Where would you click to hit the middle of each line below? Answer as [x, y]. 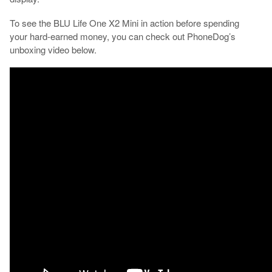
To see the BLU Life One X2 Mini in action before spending [124, 23]
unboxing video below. [53, 50]
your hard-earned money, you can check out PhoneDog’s [122, 36]
